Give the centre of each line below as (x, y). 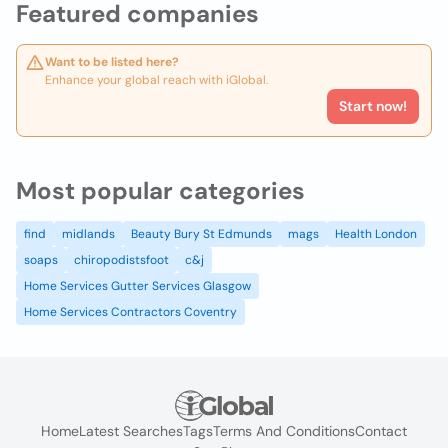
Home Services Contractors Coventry (130, 312)
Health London (376, 234)
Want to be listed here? (112, 62)
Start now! (373, 106)
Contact (381, 431)
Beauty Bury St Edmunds (201, 234)
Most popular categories (160, 190)
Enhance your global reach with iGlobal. (156, 80)
